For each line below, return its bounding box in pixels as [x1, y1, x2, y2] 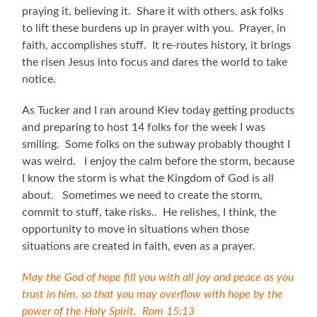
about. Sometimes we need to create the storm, [22, 189, 263, 201]
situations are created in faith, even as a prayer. [22, 240, 256, 252]
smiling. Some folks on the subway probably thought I [22, 138, 291, 150]
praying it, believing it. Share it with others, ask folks [22, 5, 284, 17]
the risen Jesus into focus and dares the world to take [22, 56, 288, 68]
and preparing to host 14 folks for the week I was [22, 121, 266, 133]
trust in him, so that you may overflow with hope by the [22, 288, 284, 300]
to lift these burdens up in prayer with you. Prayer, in [22, 22, 287, 34]
